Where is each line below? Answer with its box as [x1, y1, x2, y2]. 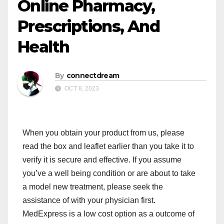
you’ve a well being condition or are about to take [22, 169, 195, 178]
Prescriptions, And [17, 16, 160, 36]
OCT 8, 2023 [63, 85, 99, 92]
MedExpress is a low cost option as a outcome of [22, 209, 194, 218]
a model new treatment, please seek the [22, 182, 163, 191]
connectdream [66, 71, 119, 80]
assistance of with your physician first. [22, 196, 155, 205]
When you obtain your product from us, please [22, 128, 184, 137]
